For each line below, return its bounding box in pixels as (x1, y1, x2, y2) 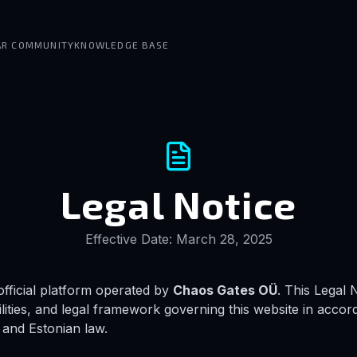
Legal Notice (60, 181, 297, 227)
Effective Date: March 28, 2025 (84, 231, 273, 247)
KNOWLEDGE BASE (74, 39, 170, 50)
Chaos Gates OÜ (173, 282, 277, 298)
